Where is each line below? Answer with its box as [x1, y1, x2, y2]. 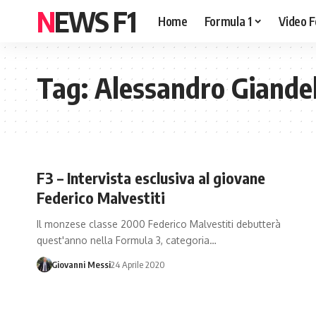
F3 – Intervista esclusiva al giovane [37, 168, 265, 188]
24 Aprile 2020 [110, 259, 165, 270]
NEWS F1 [54, 4, 135, 39]
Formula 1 [204, 13, 252, 29]
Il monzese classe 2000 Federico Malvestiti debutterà [37, 218, 281, 230]
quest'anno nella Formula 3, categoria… [37, 234, 217, 246]
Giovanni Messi [51, 259, 111, 270]
